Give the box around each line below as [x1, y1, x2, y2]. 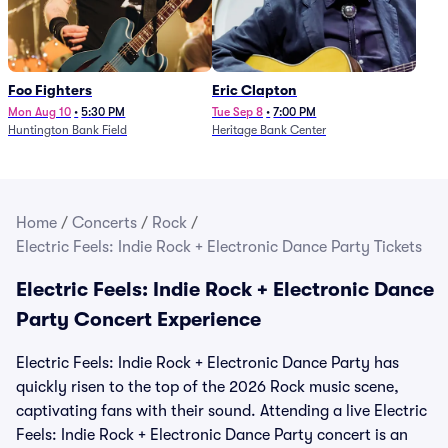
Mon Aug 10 [8, 105, 71, 119]
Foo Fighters [8, 82, 92, 98]
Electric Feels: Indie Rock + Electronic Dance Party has [16, 354, 399, 372]
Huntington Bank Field [8, 123, 127, 137]
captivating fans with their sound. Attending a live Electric [16, 402, 427, 420]
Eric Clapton [212, 82, 297, 98]
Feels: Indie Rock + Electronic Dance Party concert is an [16, 426, 408, 444]
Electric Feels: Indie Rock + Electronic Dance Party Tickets [16, 238, 422, 256]
